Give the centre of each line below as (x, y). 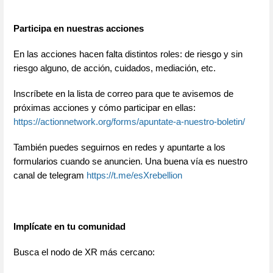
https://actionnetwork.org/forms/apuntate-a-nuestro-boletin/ (129, 122)
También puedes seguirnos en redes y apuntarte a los (119, 148)
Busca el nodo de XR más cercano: (84, 253)
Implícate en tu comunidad (69, 227)
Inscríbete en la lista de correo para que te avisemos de (123, 94)
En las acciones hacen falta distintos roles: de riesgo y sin (128, 54)
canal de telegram (50, 176)
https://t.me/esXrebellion (134, 176)
